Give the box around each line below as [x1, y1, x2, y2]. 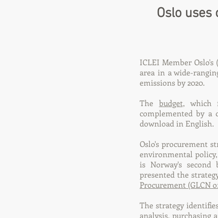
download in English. [140, 118, 214, 128]
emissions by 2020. [140, 77, 205, 88]
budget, [159, 98, 185, 108]
